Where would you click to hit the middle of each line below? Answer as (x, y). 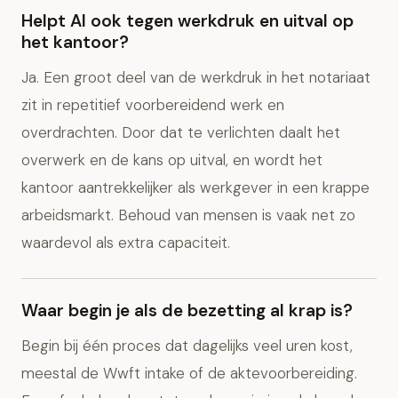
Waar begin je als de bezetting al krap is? (187, 310)
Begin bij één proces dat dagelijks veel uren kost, (187, 346)
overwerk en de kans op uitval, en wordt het (172, 160)
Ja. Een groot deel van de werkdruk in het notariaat (196, 77)
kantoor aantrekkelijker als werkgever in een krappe (195, 187)
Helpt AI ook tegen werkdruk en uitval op (187, 21)
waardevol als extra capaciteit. (126, 243)
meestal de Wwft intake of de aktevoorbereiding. (189, 373)
